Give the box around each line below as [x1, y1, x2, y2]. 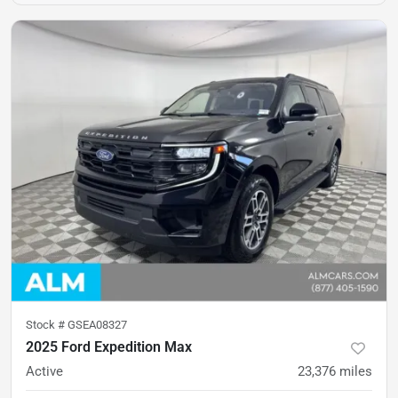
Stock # [26, 318, 68, 331]
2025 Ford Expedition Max [26, 338, 192, 355]
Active [26, 363, 63, 379]
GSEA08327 [68, 318, 127, 331]
